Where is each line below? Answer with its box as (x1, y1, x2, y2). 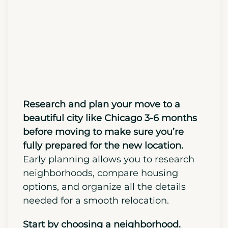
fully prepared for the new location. (23, 178, 183, 189)
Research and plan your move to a (23, 136, 180, 148)
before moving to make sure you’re (23, 164, 184, 176)
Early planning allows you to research (23, 191, 194, 203)
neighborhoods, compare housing (23, 205, 178, 217)
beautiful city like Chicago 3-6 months (23, 150, 197, 162)
